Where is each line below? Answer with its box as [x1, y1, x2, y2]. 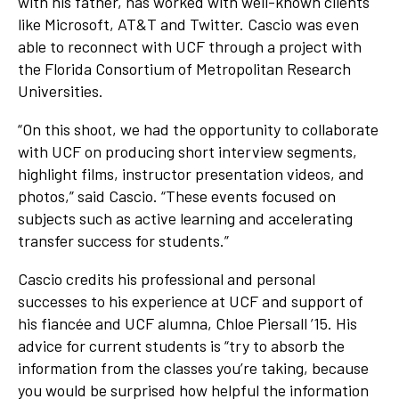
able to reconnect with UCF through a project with [18, 37, 362, 57]
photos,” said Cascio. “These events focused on [18, 186, 336, 207]
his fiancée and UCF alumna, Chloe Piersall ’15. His [18, 313, 357, 334]
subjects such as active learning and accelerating [18, 208, 353, 229]
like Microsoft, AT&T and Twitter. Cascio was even [18, 14, 359, 35]
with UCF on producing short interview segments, [18, 142, 357, 162]
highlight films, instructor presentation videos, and [18, 164, 364, 184]
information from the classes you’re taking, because [18, 358, 369, 379]
